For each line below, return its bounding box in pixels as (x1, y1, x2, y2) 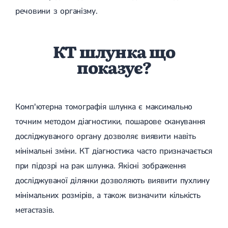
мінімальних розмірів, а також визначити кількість (15, 189, 201, 201)
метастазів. (15, 204, 55, 216)
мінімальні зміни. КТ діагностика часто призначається (15, 145, 212, 157)
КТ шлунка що (52, 39, 176, 64)
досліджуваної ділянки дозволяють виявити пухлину (15, 175, 210, 186)
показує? (76, 55, 152, 79)
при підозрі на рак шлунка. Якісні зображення (15, 160, 186, 172)
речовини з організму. (15, 5, 98, 17)
